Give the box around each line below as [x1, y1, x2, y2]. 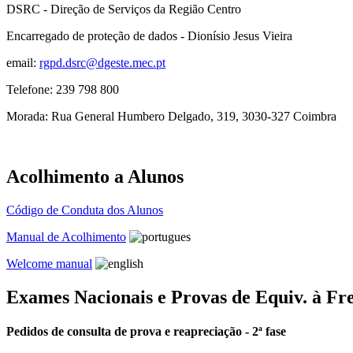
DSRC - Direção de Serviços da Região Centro [6, 2, 241, 16]
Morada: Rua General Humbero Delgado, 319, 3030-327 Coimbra [6, 109, 336, 123]
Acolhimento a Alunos [6, 165, 184, 187]
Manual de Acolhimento [6, 229, 126, 243]
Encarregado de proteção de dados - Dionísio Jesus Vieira [6, 28, 292, 43]
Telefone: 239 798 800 [6, 82, 119, 96]
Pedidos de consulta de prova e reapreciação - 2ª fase [6, 324, 286, 338]
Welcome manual [6, 256, 92, 270]
